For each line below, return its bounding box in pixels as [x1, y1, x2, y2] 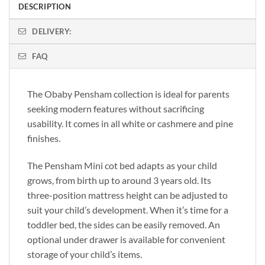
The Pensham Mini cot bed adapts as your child [27, 160, 217, 172]
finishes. [27, 132, 60, 144]
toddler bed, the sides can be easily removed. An [27, 219, 220, 231]
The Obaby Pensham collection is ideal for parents [27, 88, 230, 100]
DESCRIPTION [18, 2, 71, 12]
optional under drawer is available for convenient [27, 234, 225, 245]
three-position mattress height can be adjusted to [27, 189, 228, 201]
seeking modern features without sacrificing [27, 103, 204, 115]
